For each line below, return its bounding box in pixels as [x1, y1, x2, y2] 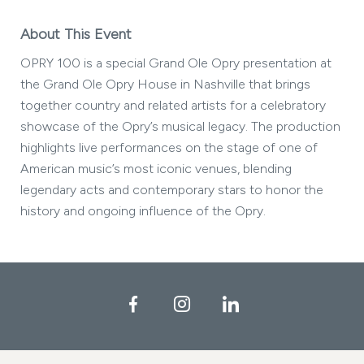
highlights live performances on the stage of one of [20, 140, 318, 155]
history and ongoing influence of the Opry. [20, 203, 266, 219]
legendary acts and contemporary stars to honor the [20, 182, 323, 197]
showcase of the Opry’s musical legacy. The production [20, 119, 340, 134]
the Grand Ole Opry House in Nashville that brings [20, 76, 310, 92]
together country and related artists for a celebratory [20, 97, 326, 113]
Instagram [189, 295, 261, 314]
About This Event [20, 25, 132, 43]
